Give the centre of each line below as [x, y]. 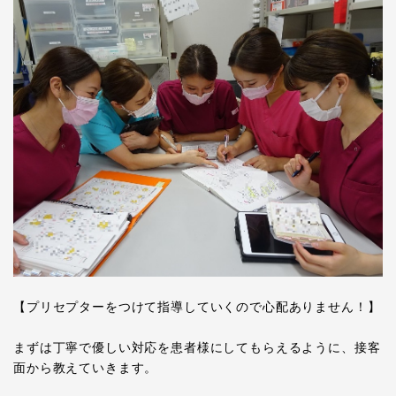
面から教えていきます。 [86, 367]
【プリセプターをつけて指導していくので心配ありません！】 [197, 306]
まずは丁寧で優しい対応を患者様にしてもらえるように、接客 [197, 347]
